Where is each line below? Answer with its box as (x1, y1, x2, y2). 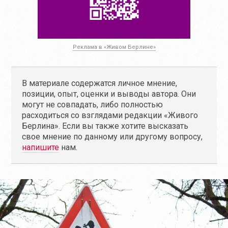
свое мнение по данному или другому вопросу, (22, 132, 203, 141)
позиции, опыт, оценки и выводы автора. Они (22, 89, 196, 99)
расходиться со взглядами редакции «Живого (22, 110, 198, 120)
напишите (22, 142, 60, 152)
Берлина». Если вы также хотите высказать (22, 121, 189, 131)
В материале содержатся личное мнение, (22, 78, 178, 88)
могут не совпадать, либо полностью (22, 100, 163, 109)
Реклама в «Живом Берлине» (72, 44, 156, 50)
